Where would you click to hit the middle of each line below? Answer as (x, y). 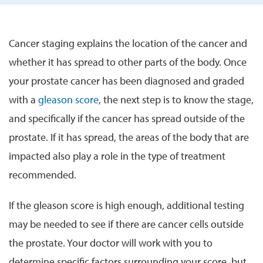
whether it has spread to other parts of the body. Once (128, 62)
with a (22, 99)
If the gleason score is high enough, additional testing (127, 205)
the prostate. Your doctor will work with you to (111, 242)
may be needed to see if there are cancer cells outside (126, 224)
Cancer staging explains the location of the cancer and (128, 43)
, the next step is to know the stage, (176, 99)
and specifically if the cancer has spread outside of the (127, 118)
